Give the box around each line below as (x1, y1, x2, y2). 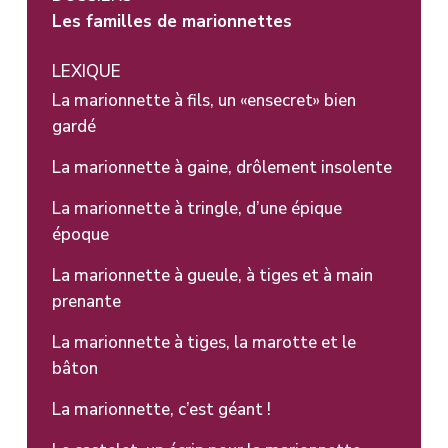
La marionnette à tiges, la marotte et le (51, 330, 356, 354)
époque (51, 222, 109, 246)
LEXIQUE (51, 59, 121, 83)
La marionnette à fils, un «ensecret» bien (51, 88, 356, 112)
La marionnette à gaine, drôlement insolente (51, 155, 392, 179)
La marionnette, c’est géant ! (51, 397, 271, 421)
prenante (51, 289, 121, 313)
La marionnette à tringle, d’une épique (51, 196, 342, 220)
